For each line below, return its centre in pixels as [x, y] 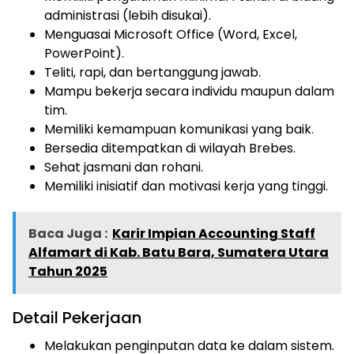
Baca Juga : [68, 233]
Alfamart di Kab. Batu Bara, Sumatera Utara [179, 252]
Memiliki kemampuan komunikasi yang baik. [179, 129]
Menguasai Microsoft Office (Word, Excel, [171, 34]
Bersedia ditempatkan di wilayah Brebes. [170, 148]
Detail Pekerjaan [77, 318]
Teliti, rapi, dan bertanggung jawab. [153, 72]
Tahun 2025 [68, 271]
